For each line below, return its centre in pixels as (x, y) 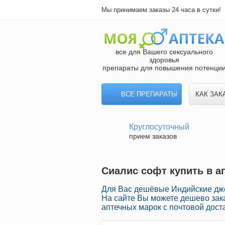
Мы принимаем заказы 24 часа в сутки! (161, 10)
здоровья (164, 60)
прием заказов (153, 136)
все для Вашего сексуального (164, 52)
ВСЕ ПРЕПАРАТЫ (149, 94)
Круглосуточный (159, 127)
